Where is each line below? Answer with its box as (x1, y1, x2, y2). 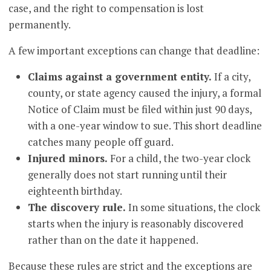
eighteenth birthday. (28, 184, 123, 198)
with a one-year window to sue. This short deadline (28, 119, 263, 133)
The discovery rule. (28, 200, 129, 215)
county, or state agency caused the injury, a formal (28, 86, 262, 100)
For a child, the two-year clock (110, 151, 251, 166)
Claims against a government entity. (28, 70, 215, 84)
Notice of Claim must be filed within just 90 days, (28, 102, 252, 117)
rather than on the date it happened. (28, 233, 199, 247)
